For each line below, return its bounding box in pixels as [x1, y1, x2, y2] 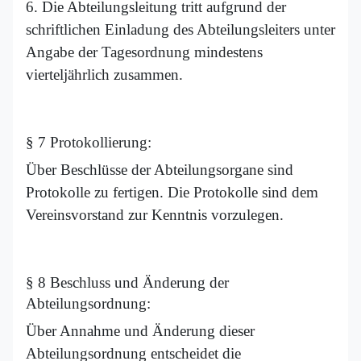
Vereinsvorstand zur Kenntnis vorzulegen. [26, 206, 284, 224]
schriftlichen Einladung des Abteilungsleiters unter [26, 21, 335, 39]
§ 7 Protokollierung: [26, 134, 151, 151]
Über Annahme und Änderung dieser [26, 322, 255, 340]
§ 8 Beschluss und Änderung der [26, 274, 229, 292]
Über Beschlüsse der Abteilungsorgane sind [26, 161, 293, 179]
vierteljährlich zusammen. [26, 66, 183, 84]
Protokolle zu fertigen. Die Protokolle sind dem [26, 184, 318, 201]
